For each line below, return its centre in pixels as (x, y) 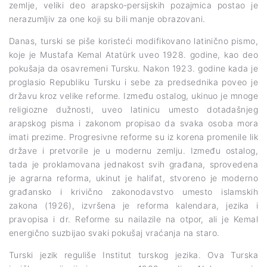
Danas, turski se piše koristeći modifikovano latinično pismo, (133, 41)
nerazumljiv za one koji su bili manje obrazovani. (107, 18)
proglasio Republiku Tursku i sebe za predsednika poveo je (133, 82)
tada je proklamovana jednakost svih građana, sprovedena (133, 164)
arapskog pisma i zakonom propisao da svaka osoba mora (133, 123)
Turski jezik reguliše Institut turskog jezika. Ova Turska (133, 254)
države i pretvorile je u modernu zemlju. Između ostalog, (133, 150)
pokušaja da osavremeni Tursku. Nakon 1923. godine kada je (133, 68)
